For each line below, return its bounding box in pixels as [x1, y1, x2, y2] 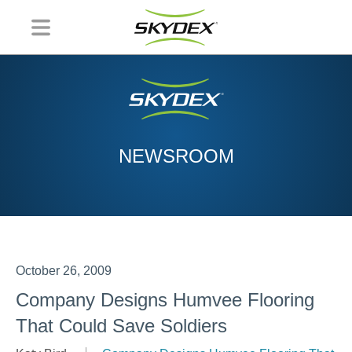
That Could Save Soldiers [16, 315, 227, 336]
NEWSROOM [118, 145, 234, 167]
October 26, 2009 [16, 264, 112, 277]
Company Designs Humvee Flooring [16, 289, 314, 310]
